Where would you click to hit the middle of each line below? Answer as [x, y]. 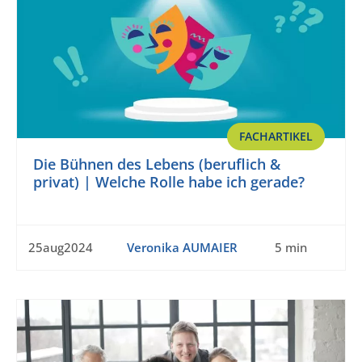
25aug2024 [61, 248]
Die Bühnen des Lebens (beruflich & [157, 164]
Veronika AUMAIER [182, 248]
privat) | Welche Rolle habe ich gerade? [169, 182]
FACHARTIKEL [276, 137]
